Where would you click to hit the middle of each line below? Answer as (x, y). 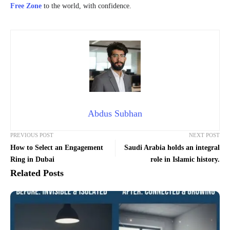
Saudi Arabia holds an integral (172, 148)
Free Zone (26, 6)
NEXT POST (204, 135)
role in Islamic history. (185, 160)
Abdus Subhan (115, 114)
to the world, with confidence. (87, 6)
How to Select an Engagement (57, 148)
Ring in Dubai (32, 160)
